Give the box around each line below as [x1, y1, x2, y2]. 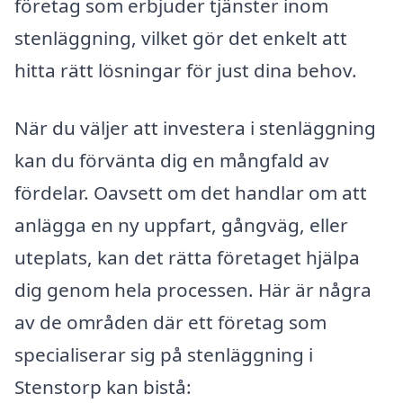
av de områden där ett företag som [14, 309, 327, 335]
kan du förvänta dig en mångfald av [14, 147, 329, 173]
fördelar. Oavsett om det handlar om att [14, 179, 367, 205]
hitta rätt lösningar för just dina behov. [14, 57, 357, 83]
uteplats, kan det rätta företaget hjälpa [14, 244, 360, 270]
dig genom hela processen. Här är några [14, 276, 372, 302]
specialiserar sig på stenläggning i [14, 341, 313, 367]
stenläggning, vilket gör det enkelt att [14, 24, 347, 50]
